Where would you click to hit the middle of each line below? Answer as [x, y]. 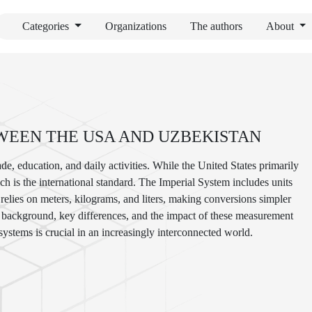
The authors [216, 26]
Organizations [135, 26]
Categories [47, 26]
